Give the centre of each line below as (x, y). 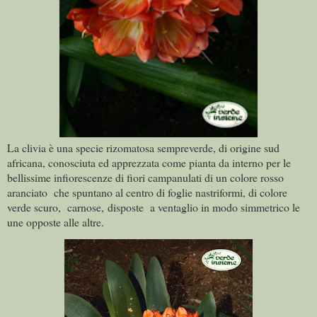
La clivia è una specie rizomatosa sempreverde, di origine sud (143, 147)
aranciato (29, 192)
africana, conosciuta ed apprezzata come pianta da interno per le (149, 162)
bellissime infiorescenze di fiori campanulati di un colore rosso (145, 177)
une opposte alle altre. (56, 221)
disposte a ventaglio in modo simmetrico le (204, 207)
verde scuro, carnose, (56, 207)
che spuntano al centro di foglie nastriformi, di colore (171, 192)
